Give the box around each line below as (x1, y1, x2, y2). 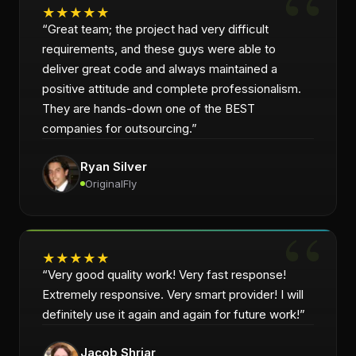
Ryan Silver (80, 158, 147, 174)
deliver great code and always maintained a (42, 61, 277, 76)
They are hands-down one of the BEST (42, 101, 255, 116)
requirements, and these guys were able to (42, 41, 276, 56)
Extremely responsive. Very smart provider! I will (42, 287, 304, 302)
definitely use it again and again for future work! (42, 307, 300, 322)
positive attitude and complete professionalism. (42, 81, 301, 96)
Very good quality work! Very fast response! (48, 267, 286, 282)
